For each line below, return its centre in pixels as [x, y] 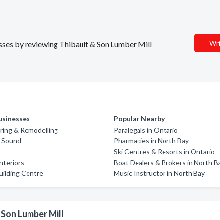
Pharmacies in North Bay [151, 141]
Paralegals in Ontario [146, 130]
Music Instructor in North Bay [160, 173]
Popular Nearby [139, 119]
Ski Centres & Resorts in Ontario [165, 151]
